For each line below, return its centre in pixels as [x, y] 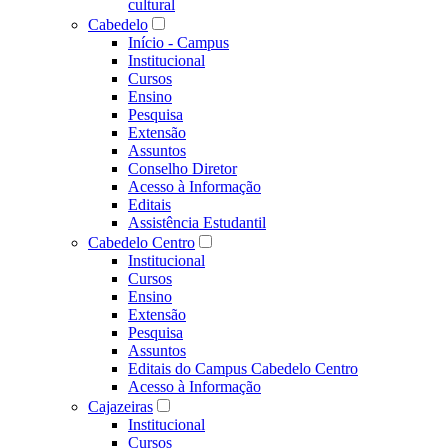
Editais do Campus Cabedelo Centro [243, 368]
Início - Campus [178, 42]
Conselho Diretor [182, 168]
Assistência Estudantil [197, 222]
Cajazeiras [120, 406]
